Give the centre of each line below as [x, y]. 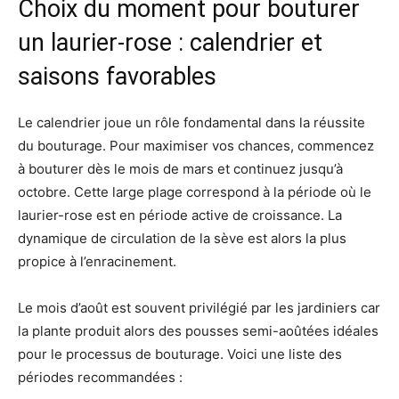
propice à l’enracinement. [97, 262]
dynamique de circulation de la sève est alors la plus [182, 239]
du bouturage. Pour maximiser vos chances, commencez [196, 146]
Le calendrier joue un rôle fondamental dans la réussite [191, 123]
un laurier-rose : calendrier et [170, 43]
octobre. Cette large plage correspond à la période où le [195, 192]
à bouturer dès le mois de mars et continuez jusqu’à [180, 169]
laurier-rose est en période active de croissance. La [180, 216]
